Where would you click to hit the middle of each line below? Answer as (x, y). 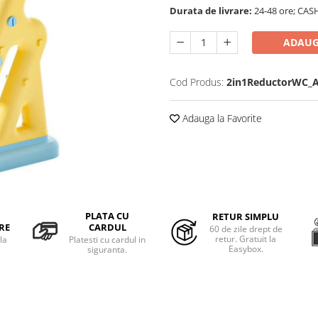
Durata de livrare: (211, 10)
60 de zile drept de (246, 229)
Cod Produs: (197, 82)
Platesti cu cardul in (108, 239)
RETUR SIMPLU (246, 216)
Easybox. (246, 248)
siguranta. (108, 249)
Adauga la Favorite (221, 118)
